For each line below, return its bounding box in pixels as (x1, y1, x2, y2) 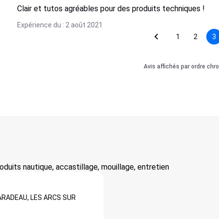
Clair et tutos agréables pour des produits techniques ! (17, 4, 205, 13)
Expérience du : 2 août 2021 (17, 21, 103, 29)
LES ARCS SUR (30, 194, 76, 201)
